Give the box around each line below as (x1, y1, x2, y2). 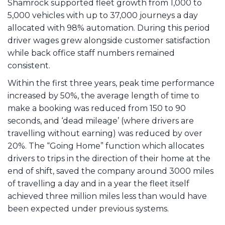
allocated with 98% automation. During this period (8, 23, 210, 33)
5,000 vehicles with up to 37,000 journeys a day (8, 11, 198, 21)
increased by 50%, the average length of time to (8, 91, 199, 101)
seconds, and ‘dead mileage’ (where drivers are (8, 116, 194, 126)
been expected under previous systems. (8, 204, 169, 214)
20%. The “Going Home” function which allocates (8, 141, 204, 151)
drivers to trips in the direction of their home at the (8, 154, 210, 164)
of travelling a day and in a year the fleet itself (8, 179, 189, 189)
